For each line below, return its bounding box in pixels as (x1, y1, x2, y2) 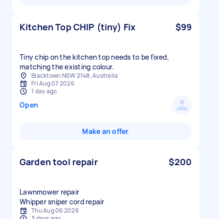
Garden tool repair (20, 156, 98, 168)
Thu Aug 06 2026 (31, 206, 79, 215)
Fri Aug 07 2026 (31, 79, 74, 88)
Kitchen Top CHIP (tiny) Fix (20, 21, 136, 33)
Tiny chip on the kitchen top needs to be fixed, (20, 52, 169, 62)
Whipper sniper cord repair (20, 197, 105, 206)
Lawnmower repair (20, 187, 79, 197)
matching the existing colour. (20, 62, 114, 71)
